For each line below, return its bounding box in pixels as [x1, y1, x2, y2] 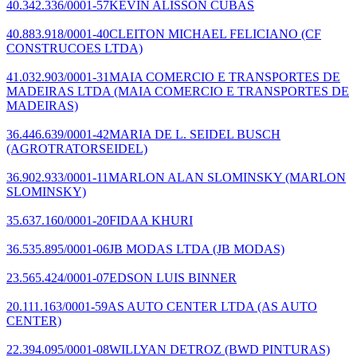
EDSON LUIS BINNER [109, 270, 237, 284]
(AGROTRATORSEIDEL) [6, 141, 147, 155]
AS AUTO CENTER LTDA [108, 299, 254, 313]
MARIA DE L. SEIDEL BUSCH [109, 127, 280, 141]
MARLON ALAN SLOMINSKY [108, 170, 282, 184]
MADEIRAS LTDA [6, 84, 111, 98]
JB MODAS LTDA [109, 241, 210, 256]
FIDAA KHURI [109, 213, 193, 227]
